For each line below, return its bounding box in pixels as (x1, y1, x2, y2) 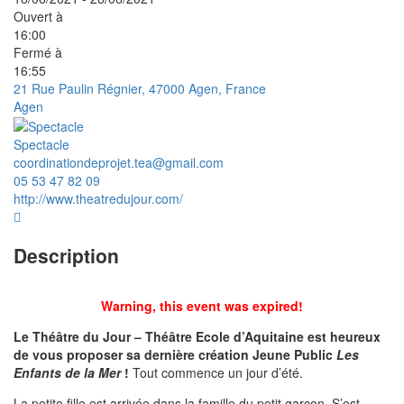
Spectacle (14, 135, 69, 154)
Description (14, 241, 119, 269)
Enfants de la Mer (14, 363, 124, 381)
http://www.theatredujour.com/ (14, 189, 183, 208)
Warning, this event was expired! (101, 297, 303, 315)
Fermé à (14, 42, 62, 61)
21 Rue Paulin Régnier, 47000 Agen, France (14, 78, 266, 97)
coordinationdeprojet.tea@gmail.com (14, 153, 224, 172)
